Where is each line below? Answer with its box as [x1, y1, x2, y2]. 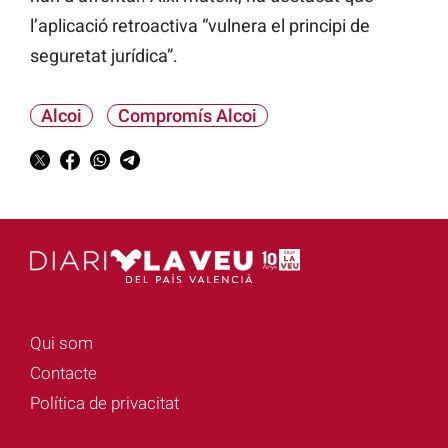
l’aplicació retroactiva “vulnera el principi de [30, 15, 370, 37]
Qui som [30, 332, 93, 353]
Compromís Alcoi [118, 105, 257, 127]
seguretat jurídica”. [30, 45, 178, 67]
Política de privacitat [30, 392, 179, 413]
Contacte [30, 362, 97, 383]
